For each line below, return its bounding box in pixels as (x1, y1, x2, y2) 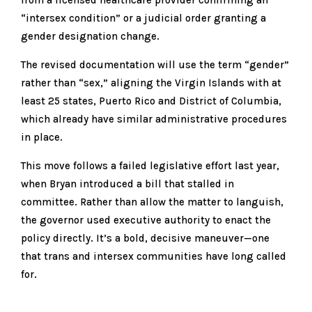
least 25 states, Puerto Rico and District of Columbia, (21, 94, 281, 107)
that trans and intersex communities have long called (21, 249, 286, 263)
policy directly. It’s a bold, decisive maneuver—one (21, 231, 270, 244)
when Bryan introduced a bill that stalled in (21, 177, 234, 190)
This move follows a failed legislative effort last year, (21, 159, 279, 172)
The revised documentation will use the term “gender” (21, 58, 289, 71)
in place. (21, 130, 63, 143)
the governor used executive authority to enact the (21, 213, 271, 226)
